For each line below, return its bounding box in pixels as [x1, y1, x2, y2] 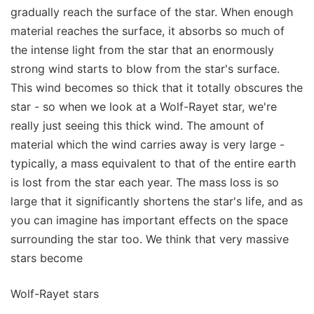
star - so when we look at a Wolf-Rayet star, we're [11, 99, 277, 114]
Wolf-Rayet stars [11, 286, 99, 301]
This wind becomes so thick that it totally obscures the [11, 80, 303, 95]
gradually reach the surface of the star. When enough [11, 4, 293, 19]
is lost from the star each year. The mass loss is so [11, 175, 279, 189]
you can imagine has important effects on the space [11, 212, 288, 227]
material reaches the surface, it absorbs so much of [11, 23, 285, 38]
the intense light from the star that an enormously [11, 42, 274, 57]
